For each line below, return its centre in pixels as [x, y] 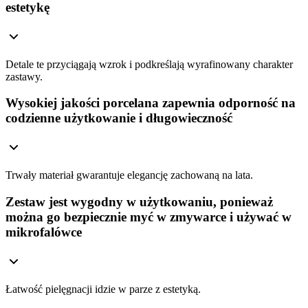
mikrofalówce [44, 232]
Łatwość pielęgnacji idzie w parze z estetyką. [103, 289]
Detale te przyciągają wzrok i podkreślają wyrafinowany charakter [149, 64]
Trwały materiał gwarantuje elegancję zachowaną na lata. [129, 175]
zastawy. [24, 76]
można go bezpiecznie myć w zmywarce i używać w [148, 217]
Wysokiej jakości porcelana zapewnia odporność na [151, 103]
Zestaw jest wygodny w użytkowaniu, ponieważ [139, 201]
